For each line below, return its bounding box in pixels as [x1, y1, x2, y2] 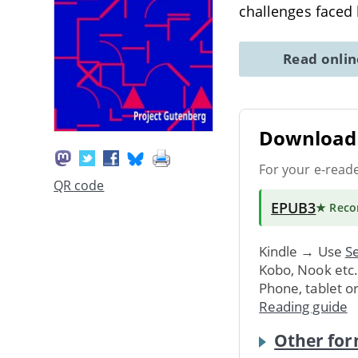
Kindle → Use [259, 241, 345, 261]
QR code [54, 177, 105, 195]
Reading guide [259, 296, 348, 316]
